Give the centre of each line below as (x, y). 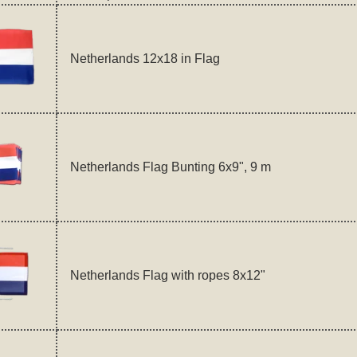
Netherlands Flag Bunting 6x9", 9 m (170, 167)
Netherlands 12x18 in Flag (145, 58)
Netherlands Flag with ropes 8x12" (167, 275)
